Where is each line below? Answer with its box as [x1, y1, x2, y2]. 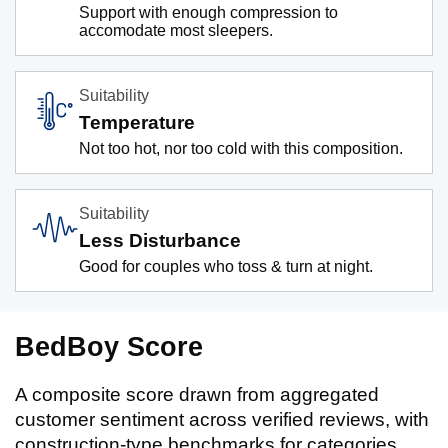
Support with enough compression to [79, 3, 338, 21]
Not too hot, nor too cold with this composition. [79, 139, 403, 157]
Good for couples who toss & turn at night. [79, 257, 373, 275]
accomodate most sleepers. [79, 21, 273, 39]
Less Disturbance [79, 229, 241, 251]
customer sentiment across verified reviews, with [15, 408, 429, 430]
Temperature [79, 111, 195, 133]
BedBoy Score [15, 331, 203, 362]
